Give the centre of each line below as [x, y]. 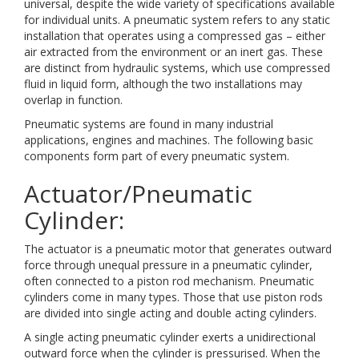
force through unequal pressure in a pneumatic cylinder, [168, 265]
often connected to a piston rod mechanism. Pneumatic [169, 281]
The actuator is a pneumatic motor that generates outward [178, 249]
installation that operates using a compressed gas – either [175, 36]
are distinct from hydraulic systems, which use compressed [177, 68]
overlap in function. [73, 100]
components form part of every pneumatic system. [157, 156]
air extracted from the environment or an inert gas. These [173, 52]
